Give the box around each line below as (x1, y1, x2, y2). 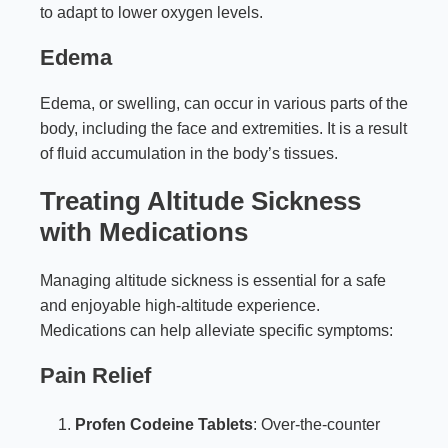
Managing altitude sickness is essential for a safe (40, 272, 386, 290)
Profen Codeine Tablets (75, 416, 253, 434)
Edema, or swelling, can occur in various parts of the (40, 95, 408, 113)
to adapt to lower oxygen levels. (40, 4, 263, 22)
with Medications (40, 217, 248, 248)
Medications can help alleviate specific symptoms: (40, 322, 393, 340)
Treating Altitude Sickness (40, 186, 361, 217)
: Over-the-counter (253, 416, 380, 434)
